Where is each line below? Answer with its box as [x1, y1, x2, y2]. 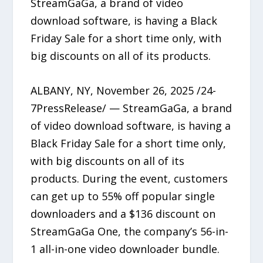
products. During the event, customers [31, 171, 228, 186]
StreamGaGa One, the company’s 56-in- [31, 224, 229, 238]
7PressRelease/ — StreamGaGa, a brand [31, 100, 232, 115]
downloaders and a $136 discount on [31, 206, 216, 221]
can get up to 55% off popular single [31, 188, 215, 203]
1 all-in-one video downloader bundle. [31, 241, 220, 256]
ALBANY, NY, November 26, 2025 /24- [31, 83, 217, 97]
